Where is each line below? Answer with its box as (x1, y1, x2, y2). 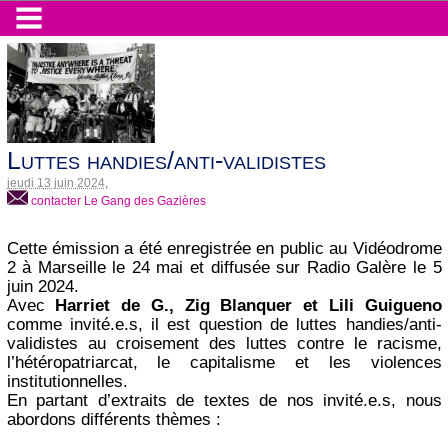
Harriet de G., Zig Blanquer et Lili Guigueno (55, 296, 442, 316)
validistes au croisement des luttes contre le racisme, (6, 334, 442, 354)
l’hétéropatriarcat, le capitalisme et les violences (6, 353, 442, 373)
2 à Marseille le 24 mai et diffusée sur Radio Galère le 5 (6, 258, 442, 278)
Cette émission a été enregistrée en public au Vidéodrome (6, 239, 442, 259)
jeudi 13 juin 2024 (6, 175, 105, 189)
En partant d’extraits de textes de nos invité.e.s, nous (6, 391, 442, 411)
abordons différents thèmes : (6, 410, 221, 430)
